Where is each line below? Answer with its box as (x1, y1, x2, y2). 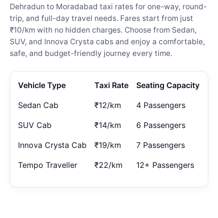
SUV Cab (18, 120, 52, 130)
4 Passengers (136, 100, 185, 110)
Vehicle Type (18, 80, 66, 90)
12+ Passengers (136, 160, 194, 170)
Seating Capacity (136, 80, 200, 90)
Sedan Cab (18, 100, 58, 110)
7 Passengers (136, 140, 185, 150)
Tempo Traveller (18, 160, 77, 170)
